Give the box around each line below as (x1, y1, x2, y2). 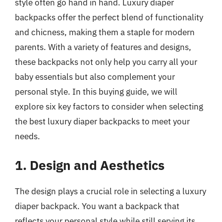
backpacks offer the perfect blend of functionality (15, 11, 203, 23)
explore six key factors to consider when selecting (15, 101, 203, 112)
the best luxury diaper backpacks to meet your (15, 115, 190, 127)
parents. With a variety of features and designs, (15, 41, 191, 53)
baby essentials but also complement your (15, 71, 175, 82)
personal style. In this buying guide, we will (15, 86, 177, 97)
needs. (15, 130, 40, 142)
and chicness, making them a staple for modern (15, 26, 195, 38)
